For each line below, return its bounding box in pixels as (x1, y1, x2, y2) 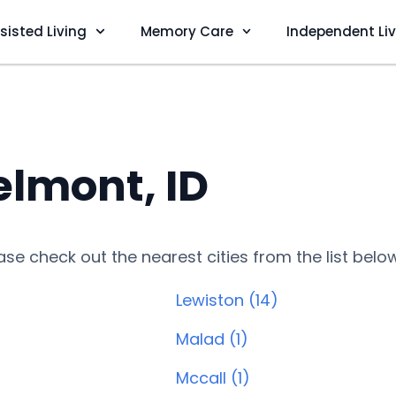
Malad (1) (176, 328, 248, 350)
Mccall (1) (176, 367, 250, 389)
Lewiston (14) (176, 289, 278, 311)
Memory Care (140, 21, 233, 41)
